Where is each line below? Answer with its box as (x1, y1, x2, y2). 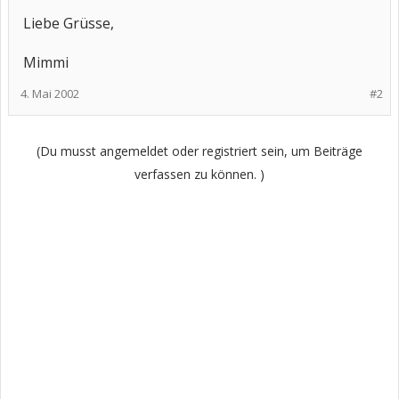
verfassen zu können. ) (134, 166, 265, 183)
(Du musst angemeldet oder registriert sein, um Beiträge (37, 142, 362, 159)
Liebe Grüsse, (23, 13, 114, 33)
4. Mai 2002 (20, 85, 79, 102)
